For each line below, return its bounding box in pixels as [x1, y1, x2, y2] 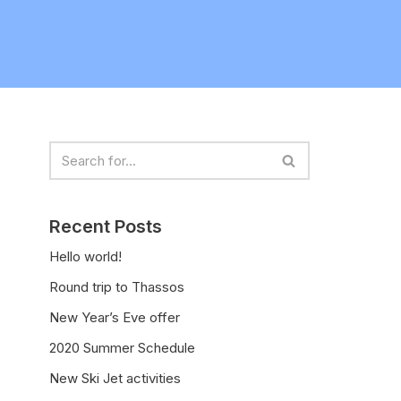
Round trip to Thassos [49, 277, 184, 295]
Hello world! [49, 247, 122, 265]
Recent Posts [49, 215, 162, 237]
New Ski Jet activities [49, 369, 181, 387]
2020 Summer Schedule [49, 338, 195, 356]
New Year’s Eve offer [49, 308, 180, 326]
